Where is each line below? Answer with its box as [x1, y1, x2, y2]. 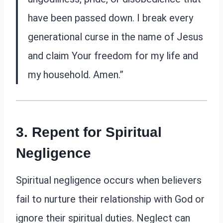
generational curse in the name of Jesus [28, 31, 203, 43]
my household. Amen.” [28, 69, 123, 81]
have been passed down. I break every [28, 12, 193, 24]
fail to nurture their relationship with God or [16, 193, 205, 206]
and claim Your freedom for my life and [28, 50, 198, 62]
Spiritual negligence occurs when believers [16, 174, 202, 187]
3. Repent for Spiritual [16, 124, 162, 140]
